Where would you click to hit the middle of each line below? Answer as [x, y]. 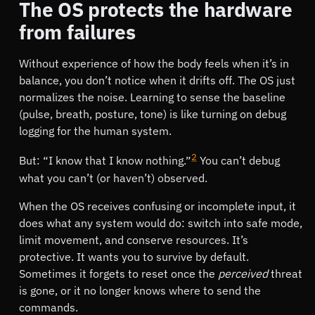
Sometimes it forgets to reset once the [119, 273]
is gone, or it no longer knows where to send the [140, 290]
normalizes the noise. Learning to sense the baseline [153, 97]
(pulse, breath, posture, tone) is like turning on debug [153, 114]
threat [285, 273]
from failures [77, 32]
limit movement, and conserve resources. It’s [134, 239]
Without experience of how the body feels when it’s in [154, 64]
